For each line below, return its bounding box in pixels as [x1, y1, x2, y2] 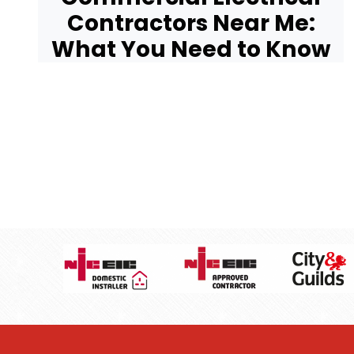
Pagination [37, 113, 167, 145]
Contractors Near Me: [66, 6, 315, 39]
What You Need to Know [51, 32, 331, 65]
